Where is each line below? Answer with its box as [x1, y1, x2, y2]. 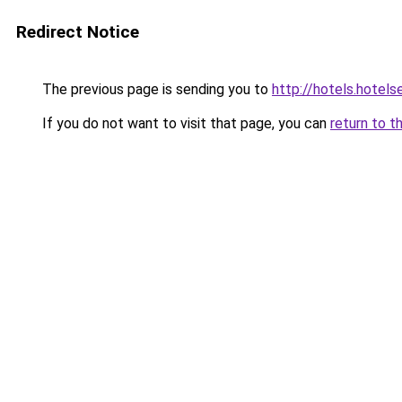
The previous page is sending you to [39, 81, 272, 98]
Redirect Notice [16, 22, 139, 42]
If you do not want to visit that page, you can [39, 115, 330, 132]
